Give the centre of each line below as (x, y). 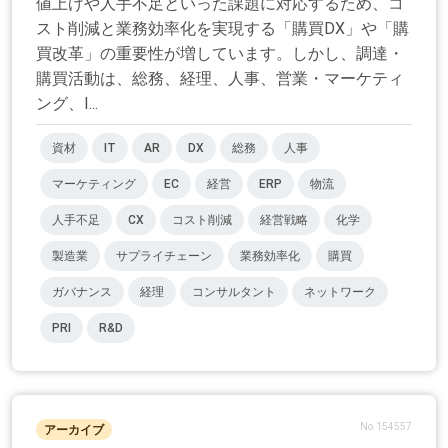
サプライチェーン (164, 256)
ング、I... (67, 104)
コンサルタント (234, 292)
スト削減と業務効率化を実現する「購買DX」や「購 (222, 29)
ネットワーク (340, 292)
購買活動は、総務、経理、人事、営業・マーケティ (220, 79)
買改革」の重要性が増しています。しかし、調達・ (220, 54)
